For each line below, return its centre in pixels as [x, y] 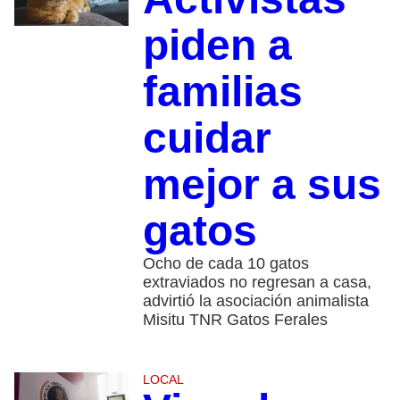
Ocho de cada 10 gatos [225, 264]
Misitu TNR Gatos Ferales [235, 320]
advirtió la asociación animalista [255, 301]
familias [222, 92]
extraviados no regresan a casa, [257, 283]
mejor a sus [262, 185]
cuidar [207, 138]
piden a [217, 46]
